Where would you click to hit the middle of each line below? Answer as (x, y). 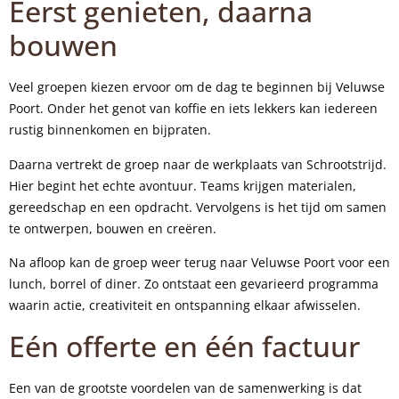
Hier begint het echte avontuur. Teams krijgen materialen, (183, 185)
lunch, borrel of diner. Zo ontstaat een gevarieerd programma (194, 284)
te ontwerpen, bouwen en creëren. (113, 228)
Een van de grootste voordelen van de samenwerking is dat (185, 387)
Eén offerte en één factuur (184, 346)
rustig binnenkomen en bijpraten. (110, 130)
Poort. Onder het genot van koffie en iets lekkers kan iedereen (193, 109)
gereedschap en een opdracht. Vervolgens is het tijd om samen (198, 207)
